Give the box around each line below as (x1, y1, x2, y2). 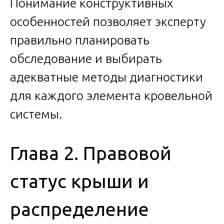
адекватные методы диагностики (10, 69, 203, 84)
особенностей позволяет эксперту (10, 14, 206, 28)
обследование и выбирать (10, 51, 162, 65)
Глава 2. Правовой (10, 142, 171, 163)
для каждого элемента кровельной (10, 88, 212, 102)
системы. (10, 106, 62, 121)
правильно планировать (10, 32, 149, 47)
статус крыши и (10, 170, 149, 191)
